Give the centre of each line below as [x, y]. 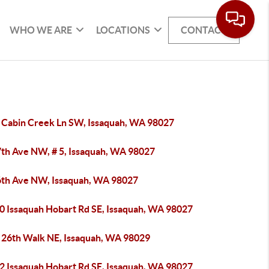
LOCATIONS [123, 30]
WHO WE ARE [41, 30]
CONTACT [204, 30]
